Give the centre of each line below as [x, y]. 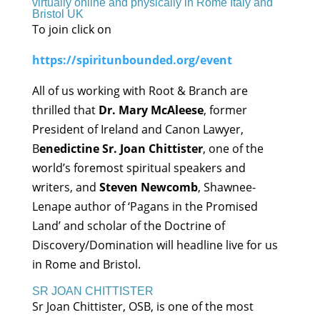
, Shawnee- [226, 187]
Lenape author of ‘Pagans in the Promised [145, 207]
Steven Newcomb [148, 187]
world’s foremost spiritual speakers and [139, 168]
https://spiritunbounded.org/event [132, 60]
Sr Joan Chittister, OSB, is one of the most [142, 307]
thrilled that [65, 110]
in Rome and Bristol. [86, 265]
